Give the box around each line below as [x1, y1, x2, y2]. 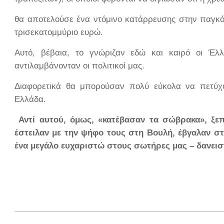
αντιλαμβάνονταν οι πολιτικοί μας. [14, 60, 144, 70]
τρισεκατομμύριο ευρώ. [14, 27, 103, 37]
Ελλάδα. [14, 94, 46, 104]
